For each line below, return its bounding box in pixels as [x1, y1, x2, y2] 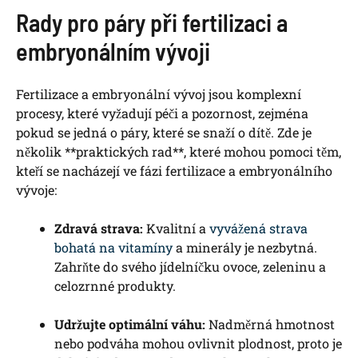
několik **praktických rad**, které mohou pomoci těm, [16, 143, 341, 161]
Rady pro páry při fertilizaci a [16, 8, 288, 38]
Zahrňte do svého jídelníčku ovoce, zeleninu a [54, 258, 326, 276]
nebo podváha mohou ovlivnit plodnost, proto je [54, 335, 342, 352]
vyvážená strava [209, 220, 308, 237]
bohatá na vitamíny [54, 239, 173, 257]
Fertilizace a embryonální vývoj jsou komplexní [16, 86, 301, 103]
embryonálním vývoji [16, 37, 210, 66]
